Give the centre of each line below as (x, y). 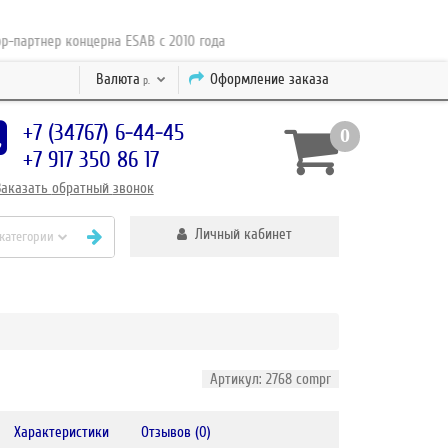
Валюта (117, 78)
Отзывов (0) (176, 432)
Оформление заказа (269, 79)
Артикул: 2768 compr (270, 379)
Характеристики (62, 432)
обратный (82, 188)
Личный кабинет (239, 234)
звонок (133, 188)
